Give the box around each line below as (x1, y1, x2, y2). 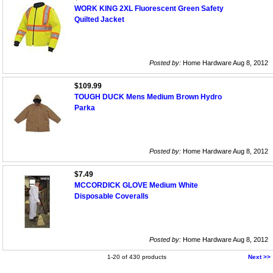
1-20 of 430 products (107, 253, 166, 261)
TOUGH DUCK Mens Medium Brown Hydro (74, 93, 222, 102)
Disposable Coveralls (74, 192, 149, 201)
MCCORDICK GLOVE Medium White (74, 181, 198, 190)
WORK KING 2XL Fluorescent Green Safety (74, 4, 224, 13)
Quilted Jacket (74, 15, 124, 24)
